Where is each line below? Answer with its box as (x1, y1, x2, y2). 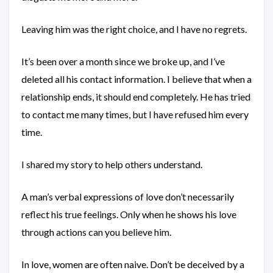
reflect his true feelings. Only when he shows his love (21, 208, 236, 220)
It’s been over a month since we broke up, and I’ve (21, 55, 225, 67)
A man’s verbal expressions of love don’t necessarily (21, 191, 234, 202)
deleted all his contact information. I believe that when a (21, 73, 252, 85)
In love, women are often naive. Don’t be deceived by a (21, 258, 244, 270)
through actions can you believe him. (21, 226, 171, 238)
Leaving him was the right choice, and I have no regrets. (21, 23, 247, 35)
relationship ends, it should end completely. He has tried (21, 91, 250, 102)
